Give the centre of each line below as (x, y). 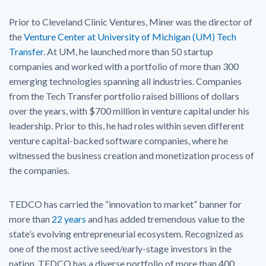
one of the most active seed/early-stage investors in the (120, 248)
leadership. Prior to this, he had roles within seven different (126, 125)
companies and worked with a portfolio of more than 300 (124, 66)
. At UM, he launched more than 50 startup (128, 51)
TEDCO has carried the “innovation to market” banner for (125, 204)
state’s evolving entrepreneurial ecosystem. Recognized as (126, 233)
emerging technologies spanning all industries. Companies (125, 81)
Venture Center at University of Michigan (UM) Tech (130, 36)
